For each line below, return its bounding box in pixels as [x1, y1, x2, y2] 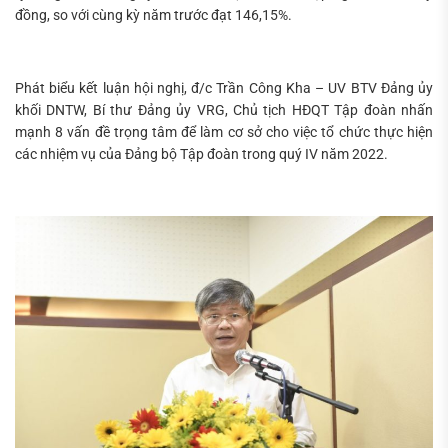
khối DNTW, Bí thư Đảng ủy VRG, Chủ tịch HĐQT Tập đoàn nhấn [15, 101, 433, 118]
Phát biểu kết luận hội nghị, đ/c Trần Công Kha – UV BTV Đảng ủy [15, 79, 433, 96]
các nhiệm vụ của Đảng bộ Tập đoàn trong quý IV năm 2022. [15, 145, 388, 162]
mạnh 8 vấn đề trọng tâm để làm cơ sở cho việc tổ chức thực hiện [15, 123, 433, 140]
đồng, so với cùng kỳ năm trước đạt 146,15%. [15, 6, 292, 23]
